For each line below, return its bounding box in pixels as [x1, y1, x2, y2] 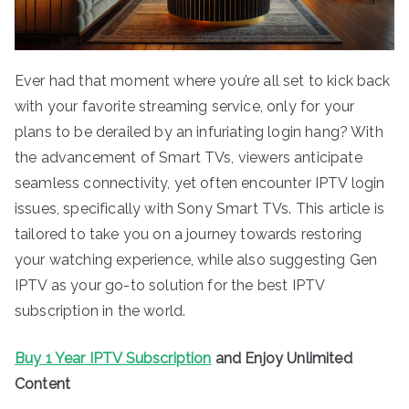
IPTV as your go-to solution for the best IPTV [15, 276, 325, 294]
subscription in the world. [15, 301, 186, 320]
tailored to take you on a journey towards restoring [15, 225, 362, 243]
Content [15, 374, 71, 393]
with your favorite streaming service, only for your [15, 97, 355, 115]
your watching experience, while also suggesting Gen [15, 250, 378, 268]
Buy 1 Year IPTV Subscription [15, 349, 212, 367]
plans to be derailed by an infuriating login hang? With [15, 122, 383, 141]
